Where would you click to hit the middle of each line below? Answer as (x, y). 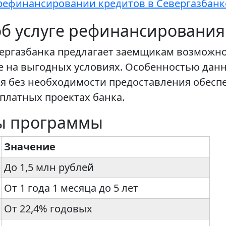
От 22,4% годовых (48, 209)
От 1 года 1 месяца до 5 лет (71, 188)
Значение (30, 147)
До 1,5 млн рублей (49, 167)
